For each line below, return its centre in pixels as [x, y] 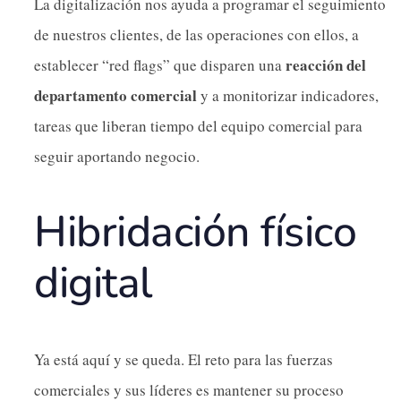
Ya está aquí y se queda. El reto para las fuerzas [183, 360]
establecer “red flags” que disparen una [160, 64]
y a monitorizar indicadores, [288, 95]
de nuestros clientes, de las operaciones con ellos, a [196, 34]
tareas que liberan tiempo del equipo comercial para [198, 125]
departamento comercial [115, 95]
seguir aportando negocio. [117, 156]
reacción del [326, 64]
